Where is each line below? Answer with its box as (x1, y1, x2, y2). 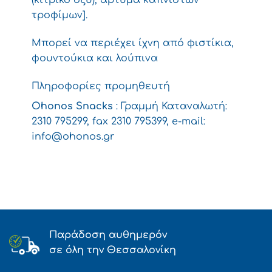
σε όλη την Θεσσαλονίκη (49, 245, 176, 256)
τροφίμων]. (31, 9, 87, 21)
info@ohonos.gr (31, 131, 114, 142)
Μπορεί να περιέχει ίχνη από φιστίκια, (31, 37, 234, 49)
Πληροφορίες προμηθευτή (31, 80, 170, 92)
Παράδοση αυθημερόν (49, 229, 167, 241)
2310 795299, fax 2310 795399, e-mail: (31, 115, 205, 127)
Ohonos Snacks (31, 100, 113, 112)
